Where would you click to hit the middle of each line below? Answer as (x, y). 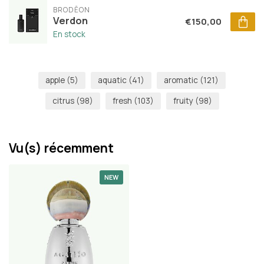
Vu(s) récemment (61, 148)
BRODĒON (72, 10)
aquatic (113, 80)
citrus (64, 101)
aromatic (182, 80)
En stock (69, 34)
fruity (184, 101)
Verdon (70, 21)
